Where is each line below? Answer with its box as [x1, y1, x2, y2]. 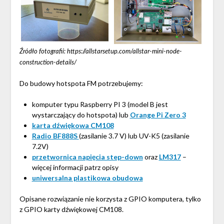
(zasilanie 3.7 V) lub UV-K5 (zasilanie [78, 131, 189, 140]
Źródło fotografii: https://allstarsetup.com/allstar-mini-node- [19, 48, 182, 55]
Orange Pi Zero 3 [129, 110, 186, 119]
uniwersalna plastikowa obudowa [31, 173, 143, 182]
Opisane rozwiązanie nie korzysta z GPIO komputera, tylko [19, 194, 201, 203]
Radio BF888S [31, 131, 79, 140]
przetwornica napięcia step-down [31, 152, 143, 161]
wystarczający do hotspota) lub [31, 110, 130, 119]
